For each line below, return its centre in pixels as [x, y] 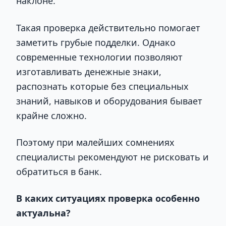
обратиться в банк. [59, 171]
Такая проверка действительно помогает [108, 27]
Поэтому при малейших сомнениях [95, 142]
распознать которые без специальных [102, 86]
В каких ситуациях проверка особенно [108, 199]
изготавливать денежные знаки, [89, 71]
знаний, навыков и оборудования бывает [109, 101]
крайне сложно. [51, 115]
